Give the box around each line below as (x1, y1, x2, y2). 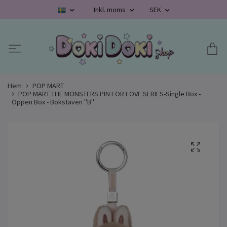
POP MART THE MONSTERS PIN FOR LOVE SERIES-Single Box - (18, 89, 201, 99)
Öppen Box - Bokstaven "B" (12, 97, 94, 107)
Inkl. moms (93, 5, 127, 14)
